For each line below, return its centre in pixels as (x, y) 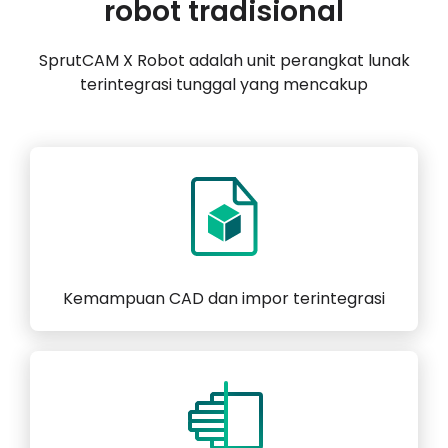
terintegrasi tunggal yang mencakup (224, 85)
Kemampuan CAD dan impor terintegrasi (224, 299)
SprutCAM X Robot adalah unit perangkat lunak (224, 61)
